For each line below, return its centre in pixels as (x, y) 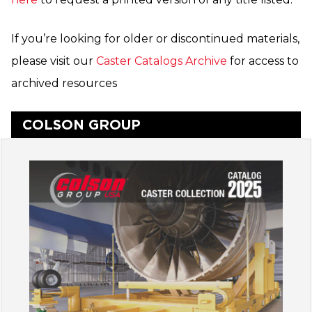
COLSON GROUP (81, 124)
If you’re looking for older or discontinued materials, (155, 39)
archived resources (64, 83)
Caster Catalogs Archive (162, 61)
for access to (263, 61)
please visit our (54, 61)
